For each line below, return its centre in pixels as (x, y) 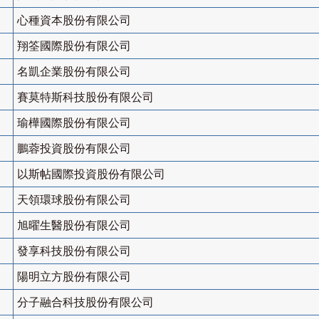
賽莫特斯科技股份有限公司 (85, 98)
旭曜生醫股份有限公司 (74, 226)
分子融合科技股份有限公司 (85, 303)
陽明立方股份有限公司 (74, 277)
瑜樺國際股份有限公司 (74, 123)
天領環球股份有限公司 (74, 200)
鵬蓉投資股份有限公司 (74, 149)
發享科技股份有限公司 (74, 251)
